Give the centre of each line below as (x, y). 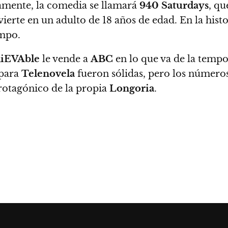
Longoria (132, 89)
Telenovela (48, 74)
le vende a (65, 59)
